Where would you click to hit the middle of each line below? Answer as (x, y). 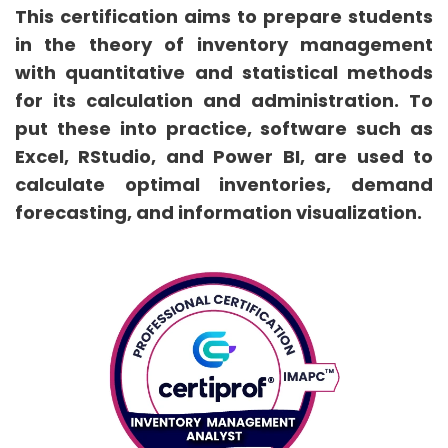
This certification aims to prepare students (224, 16)
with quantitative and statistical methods (224, 72)
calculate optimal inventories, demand (224, 184)
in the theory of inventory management (224, 44)
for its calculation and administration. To (224, 100)
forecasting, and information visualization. (218, 212)
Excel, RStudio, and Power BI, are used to (224, 156)
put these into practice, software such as (224, 128)
